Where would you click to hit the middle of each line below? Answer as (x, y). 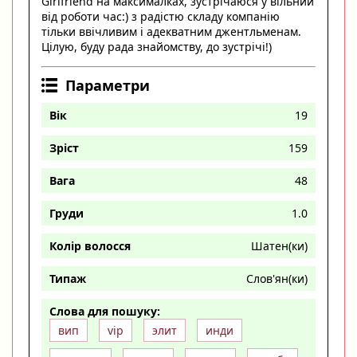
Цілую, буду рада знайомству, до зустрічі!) (157, 46)
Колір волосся (90, 245)
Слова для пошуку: (105, 311)
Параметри (108, 85)
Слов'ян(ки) (277, 278)
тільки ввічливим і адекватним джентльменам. (171, 31)
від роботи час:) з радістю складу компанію (161, 16)
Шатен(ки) (279, 245)
